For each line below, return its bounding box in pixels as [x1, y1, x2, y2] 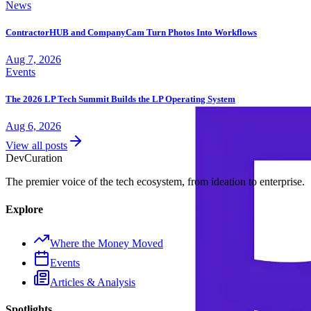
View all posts [6, 140, 67, 152]
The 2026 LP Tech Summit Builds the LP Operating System [6, 94, 235, 105]
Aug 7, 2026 [6, 53, 61, 66]
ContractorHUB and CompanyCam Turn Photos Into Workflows [6, 26, 257, 37]
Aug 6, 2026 [6, 120, 61, 133]
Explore [6, 203, 43, 215]
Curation [24, 152, 62, 165]
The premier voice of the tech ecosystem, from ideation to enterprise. [6, 176, 305, 188]
